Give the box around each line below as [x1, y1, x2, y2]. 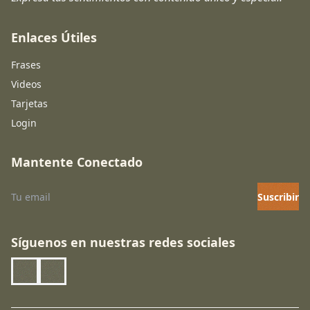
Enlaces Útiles [11, 29, 97, 46]
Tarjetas [11, 97, 48, 110]
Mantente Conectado [11, 154, 143, 170]
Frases [11, 58, 41, 71]
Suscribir [257, 190, 299, 203]
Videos [11, 77, 42, 91]
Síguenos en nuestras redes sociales [11, 234, 235, 250]
